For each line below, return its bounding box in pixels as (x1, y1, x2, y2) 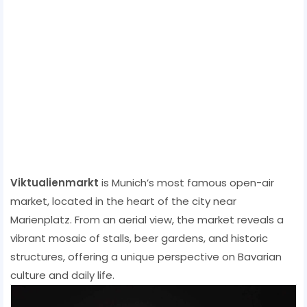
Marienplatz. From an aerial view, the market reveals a (10, 212, 284, 227)
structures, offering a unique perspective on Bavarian (10, 249, 282, 264)
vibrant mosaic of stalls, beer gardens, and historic (10, 230, 268, 245)
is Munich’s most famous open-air (99, 175, 274, 190)
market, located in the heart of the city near (10, 193, 236, 208)
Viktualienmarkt (10, 175, 99, 190)
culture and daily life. (10, 267, 114, 282)
